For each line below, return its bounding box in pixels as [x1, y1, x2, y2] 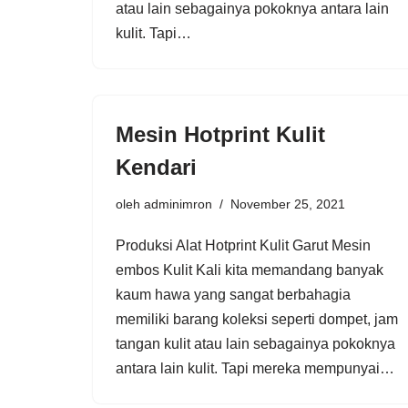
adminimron [144, 196, 212, 211]
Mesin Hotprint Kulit [116, 121, 325, 147]
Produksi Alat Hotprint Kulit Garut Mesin [116, 237, 371, 253]
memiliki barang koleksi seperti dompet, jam [116, 311, 398, 327]
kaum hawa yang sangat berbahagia [116, 286, 351, 302]
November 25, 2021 [230, 196, 345, 211]
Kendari [116, 154, 197, 179]
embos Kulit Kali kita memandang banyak [116, 261, 383, 278]
